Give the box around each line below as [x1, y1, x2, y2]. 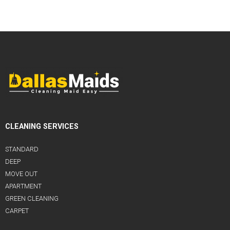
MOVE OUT [5, 170, 37, 178]
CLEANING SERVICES [5, 122, 79, 131]
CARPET [5, 207, 29, 215]
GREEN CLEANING [5, 195, 59, 203]
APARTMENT [5, 182, 42, 190]
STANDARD [5, 145, 39, 154]
